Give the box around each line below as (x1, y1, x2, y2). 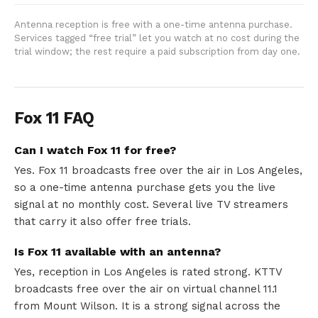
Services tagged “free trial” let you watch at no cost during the (14, 33, 300, 44)
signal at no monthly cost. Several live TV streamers (14, 198, 288, 212)
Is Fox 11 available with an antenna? (14, 245, 221, 259)
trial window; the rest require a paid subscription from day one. (14, 46, 300, 57)
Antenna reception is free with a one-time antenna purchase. (14, 19, 292, 31)
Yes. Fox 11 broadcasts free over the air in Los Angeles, (14, 164, 302, 177)
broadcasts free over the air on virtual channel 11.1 (14, 283, 278, 296)
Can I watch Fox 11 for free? (14, 143, 176, 158)
